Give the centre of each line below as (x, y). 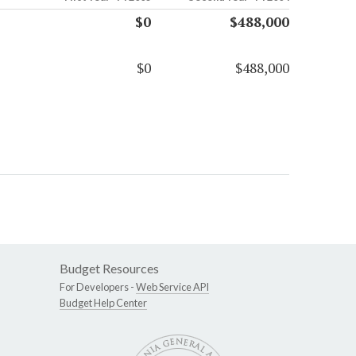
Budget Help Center (103, 303)
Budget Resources (109, 269)
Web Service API (172, 287)
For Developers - (98, 287)
